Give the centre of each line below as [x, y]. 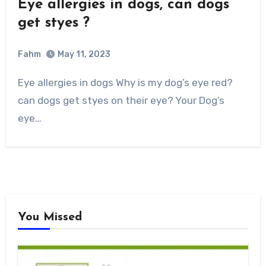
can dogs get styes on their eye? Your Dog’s [121, 100]
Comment [92, 76]
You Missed [50, 217]
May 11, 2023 [84, 54]
